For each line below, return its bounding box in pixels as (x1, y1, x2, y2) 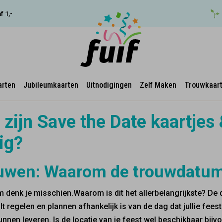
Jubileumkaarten (23, 80, 78, 90)
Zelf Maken (139, 80, 176, 90)
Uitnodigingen (86, 80, 132, 90)
